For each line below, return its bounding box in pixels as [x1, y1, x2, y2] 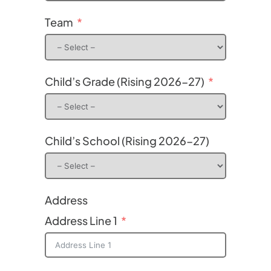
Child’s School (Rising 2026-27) [44, 134, 209, 148]
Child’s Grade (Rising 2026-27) [44, 74, 204, 89]
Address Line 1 [44, 214, 117, 228]
